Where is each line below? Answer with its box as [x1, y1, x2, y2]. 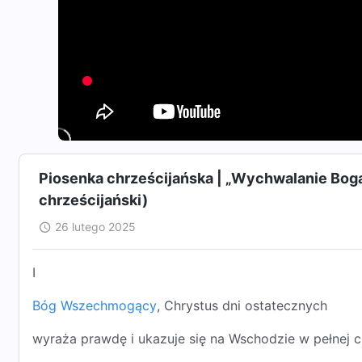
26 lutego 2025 [55, 220, 136, 234]
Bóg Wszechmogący [32, 297, 157, 314]
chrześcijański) [39, 192, 148, 208]
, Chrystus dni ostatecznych [157, 297, 327, 314]
